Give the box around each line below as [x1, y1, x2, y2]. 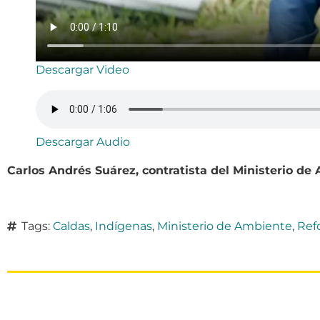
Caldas [53, 219, 90, 233]
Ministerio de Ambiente [157, 219, 292, 233]
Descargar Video [36, 62, 129, 76]
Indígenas [95, 219, 152, 233]
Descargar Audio [36, 134, 130, 149]
